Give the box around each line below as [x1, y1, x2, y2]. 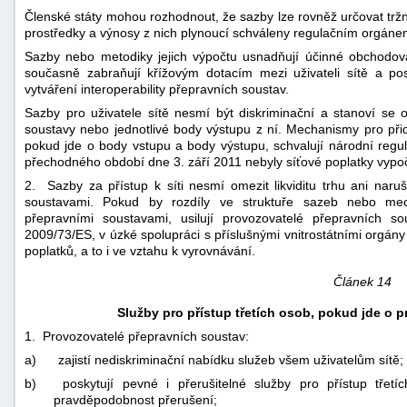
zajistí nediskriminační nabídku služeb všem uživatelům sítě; [58, 352, 403, 367]
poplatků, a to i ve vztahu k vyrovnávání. [25, 243, 255, 258]
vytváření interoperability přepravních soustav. [25, 81, 289, 96]
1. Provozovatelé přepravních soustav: [25, 328, 249, 343]
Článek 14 [333, 273, 392, 289]
